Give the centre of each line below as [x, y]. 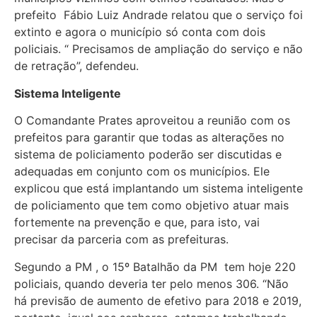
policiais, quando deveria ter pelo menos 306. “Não [151, 283]
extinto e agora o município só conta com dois [140, 32]
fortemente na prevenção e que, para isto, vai [137, 223]
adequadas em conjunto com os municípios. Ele [142, 172]
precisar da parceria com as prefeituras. [121, 240]
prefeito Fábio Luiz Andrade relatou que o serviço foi [158, 15]
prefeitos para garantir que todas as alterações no [149, 138]
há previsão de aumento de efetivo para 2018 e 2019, [158, 300]
